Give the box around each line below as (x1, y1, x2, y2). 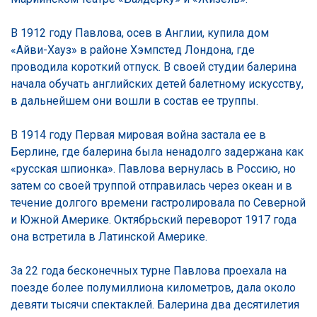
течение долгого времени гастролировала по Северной (11, 195, 306, 209)
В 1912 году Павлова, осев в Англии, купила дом (11, 25, 269, 40)
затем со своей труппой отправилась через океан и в (11, 178, 292, 192)
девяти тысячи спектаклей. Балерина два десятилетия (11, 297, 299, 311)
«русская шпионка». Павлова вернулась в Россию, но (11, 161, 296, 175)
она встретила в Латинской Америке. (11, 229, 207, 243)
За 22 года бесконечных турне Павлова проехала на (11, 263, 287, 277)
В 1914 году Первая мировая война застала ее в (11, 127, 266, 142)
